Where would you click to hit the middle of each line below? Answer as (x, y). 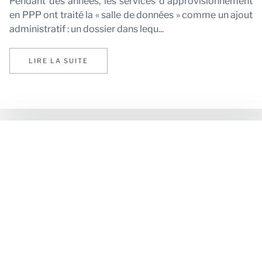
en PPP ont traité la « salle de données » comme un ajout (131, 15)
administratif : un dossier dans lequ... (87, 29)
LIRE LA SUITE (58, 61)
